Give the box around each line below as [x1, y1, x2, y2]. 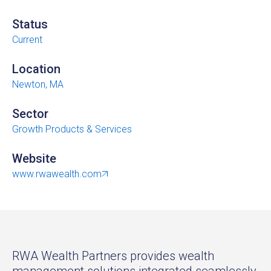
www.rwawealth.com [12, 168, 102, 180]
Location [12, 61, 60, 76]
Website [12, 151, 56, 166]
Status [12, 16, 48, 31]
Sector [12, 106, 48, 121]
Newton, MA [12, 78, 64, 90]
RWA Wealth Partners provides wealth [12, 248, 214, 263]
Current [12, 33, 42, 45]
